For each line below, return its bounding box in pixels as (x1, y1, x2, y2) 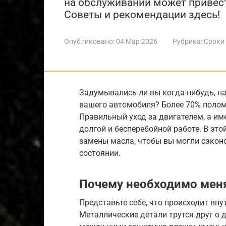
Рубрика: (173, 37, 202, 45)
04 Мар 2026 (116, 37, 157, 45)
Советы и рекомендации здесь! (64, 9, 220, 21)
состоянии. (79, 148, 121, 158)
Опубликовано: (64, 37, 115, 45)
